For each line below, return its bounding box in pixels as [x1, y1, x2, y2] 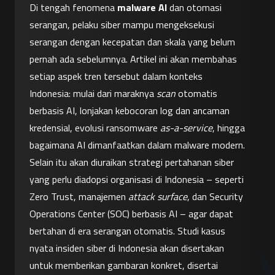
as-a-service [160, 120, 212, 135]
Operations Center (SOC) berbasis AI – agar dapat [29, 206, 233, 221]
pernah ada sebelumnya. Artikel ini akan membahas [29, 52, 237, 66]
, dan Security [187, 189, 243, 204]
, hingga [212, 120, 245, 135]
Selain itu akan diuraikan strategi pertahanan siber [29, 155, 234, 169]
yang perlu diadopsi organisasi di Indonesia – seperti [29, 172, 244, 187]
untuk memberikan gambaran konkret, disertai [29, 258, 218, 273]
